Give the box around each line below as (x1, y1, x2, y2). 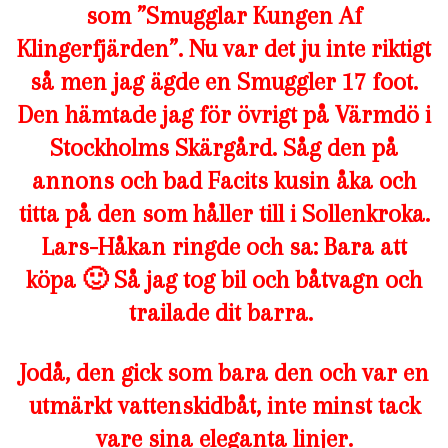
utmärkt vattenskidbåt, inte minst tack (28, 391, 420, 421)
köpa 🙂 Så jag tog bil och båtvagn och (26, 265, 422, 295)
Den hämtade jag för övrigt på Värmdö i (17, 100, 431, 130)
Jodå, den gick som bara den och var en (19, 358, 429, 388)
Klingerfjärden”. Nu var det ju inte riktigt (17, 34, 431, 64)
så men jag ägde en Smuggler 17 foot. (30, 67, 418, 97)
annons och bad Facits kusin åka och (32, 166, 416, 196)
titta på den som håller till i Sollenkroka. (18, 199, 430, 229)
